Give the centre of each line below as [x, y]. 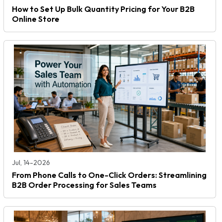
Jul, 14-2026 [31, 163]
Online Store [36, 19]
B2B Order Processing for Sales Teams [84, 185]
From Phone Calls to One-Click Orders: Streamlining [109, 175]
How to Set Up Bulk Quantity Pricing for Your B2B [103, 9]
